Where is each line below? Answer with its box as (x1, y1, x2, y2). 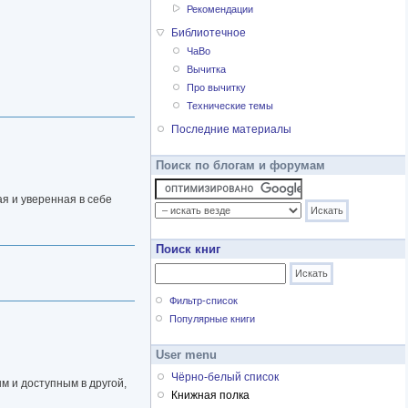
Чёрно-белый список (171, 371, 279, 384)
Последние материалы (171, 123, 291, 137)
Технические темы (187, 100, 274, 112)
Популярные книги (169, 313, 256, 325)
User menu (156, 348, 217, 362)
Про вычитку (187, 82, 247, 94)
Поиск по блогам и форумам (156, 158, 325, 173)
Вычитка (187, 64, 227, 76)
